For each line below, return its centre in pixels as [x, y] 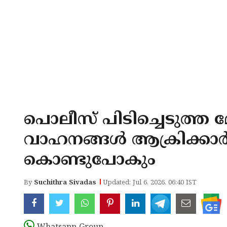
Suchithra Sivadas [65, 183]
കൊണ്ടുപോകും [90, 161]
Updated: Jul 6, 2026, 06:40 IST [150, 183]
